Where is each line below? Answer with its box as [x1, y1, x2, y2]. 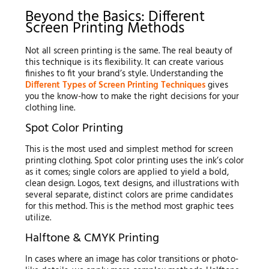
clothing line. [25, 100, 75, 115]
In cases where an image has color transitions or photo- [25, 252, 238, 267]
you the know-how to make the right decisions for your [25, 89, 239, 104]
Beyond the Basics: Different [25, 5, 205, 30]
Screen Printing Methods [25, 17, 184, 41]
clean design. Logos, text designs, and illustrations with [25, 176, 239, 191]
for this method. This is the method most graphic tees [25, 199, 234, 214]
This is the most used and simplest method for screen [25, 142, 233, 157]
